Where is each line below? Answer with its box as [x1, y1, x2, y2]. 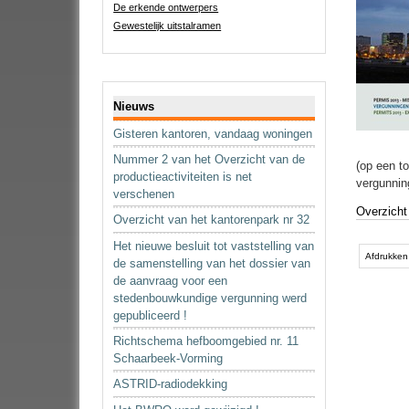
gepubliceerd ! [113, 308, 188, 322]
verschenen [113, 187, 175, 202]
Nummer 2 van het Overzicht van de [113, 152, 306, 167]
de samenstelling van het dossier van [113, 256, 311, 270]
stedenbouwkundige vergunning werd [113, 290, 308, 305]
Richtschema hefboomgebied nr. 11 [113, 334, 299, 349]
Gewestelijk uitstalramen [113, 19, 222, 31]
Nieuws [113, 99, 155, 113]
